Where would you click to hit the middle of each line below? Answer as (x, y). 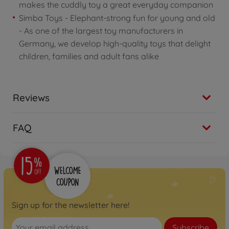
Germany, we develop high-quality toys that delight (115, 43)
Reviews (31, 97)
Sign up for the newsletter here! (71, 205)
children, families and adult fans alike (89, 56)
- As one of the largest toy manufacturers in (101, 30)
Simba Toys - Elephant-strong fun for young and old (117, 18)
